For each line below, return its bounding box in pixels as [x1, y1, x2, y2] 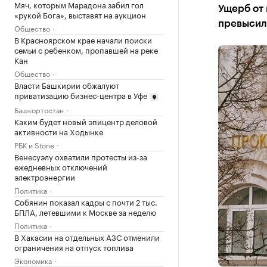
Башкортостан [14, 103, 64, 115]
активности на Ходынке [14, 125, 103, 137]
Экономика [14, 254, 52, 266]
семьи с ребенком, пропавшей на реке [14, 44, 158, 55]
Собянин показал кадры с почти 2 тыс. [14, 195, 157, 207]
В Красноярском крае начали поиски [14, 33, 152, 45]
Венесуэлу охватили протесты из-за [14, 150, 147, 162]
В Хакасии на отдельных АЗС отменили [14, 230, 160, 243]
